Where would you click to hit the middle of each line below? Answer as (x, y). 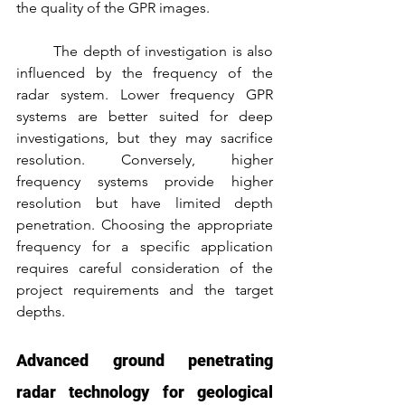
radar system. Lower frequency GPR (145, 94)
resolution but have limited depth (145, 202)
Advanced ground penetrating (145, 360)
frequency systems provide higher (145, 181)
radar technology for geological (145, 391)
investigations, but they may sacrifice (145, 137)
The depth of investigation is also (35, 51)
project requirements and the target (145, 289)
